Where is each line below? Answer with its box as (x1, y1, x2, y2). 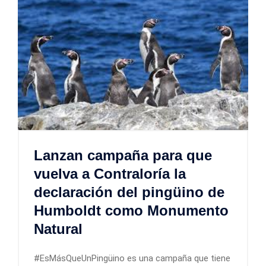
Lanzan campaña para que (34, 147, 212, 164)
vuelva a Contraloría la (34, 166, 186, 182)
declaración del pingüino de (34, 184, 224, 201)
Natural (34, 221, 83, 237)
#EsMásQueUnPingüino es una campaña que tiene (34, 253, 230, 264)
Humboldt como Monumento (34, 202, 229, 219)
